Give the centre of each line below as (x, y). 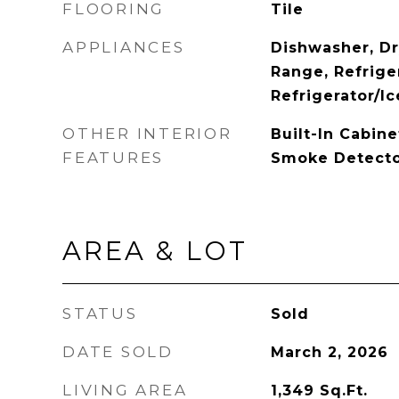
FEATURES (113, 158)
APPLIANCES (124, 47)
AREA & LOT (155, 251)
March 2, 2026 (329, 352)
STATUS (100, 313)
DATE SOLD (118, 352)
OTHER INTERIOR (147, 134)
